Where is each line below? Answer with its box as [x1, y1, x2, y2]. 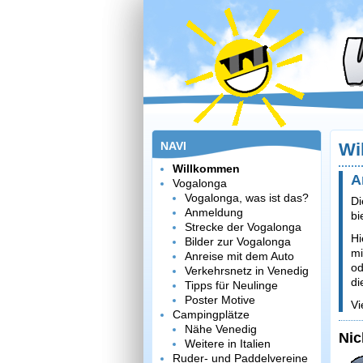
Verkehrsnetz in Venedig [185, 264, 309, 277]
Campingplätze [173, 308, 250, 321]
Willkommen [173, 162, 240, 175]
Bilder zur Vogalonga [185, 235, 291, 248]
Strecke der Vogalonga [185, 220, 301, 233]
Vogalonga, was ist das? [185, 191, 309, 204]
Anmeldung [185, 206, 243, 219]
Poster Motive [185, 293, 255, 306]
